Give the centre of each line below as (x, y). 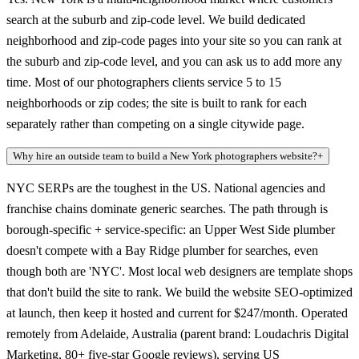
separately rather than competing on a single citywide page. (155, 124)
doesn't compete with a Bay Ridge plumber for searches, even (162, 251)
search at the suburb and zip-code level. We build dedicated (156, 20)
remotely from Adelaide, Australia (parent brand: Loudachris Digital (177, 334)
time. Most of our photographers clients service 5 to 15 (144, 83)
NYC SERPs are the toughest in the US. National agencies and (166, 188)
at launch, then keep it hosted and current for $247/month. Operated (177, 313)
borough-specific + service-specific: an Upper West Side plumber (171, 230)
